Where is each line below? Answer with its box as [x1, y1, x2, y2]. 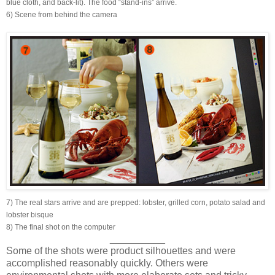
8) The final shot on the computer [6, 222, 115, 231]
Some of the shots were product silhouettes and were [6, 245, 236, 256]
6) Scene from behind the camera [6, 10, 117, 20]
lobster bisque [6, 210, 53, 219]
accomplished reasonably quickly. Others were [6, 257, 208, 268]
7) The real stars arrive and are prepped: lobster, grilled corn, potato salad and [6, 198, 265, 207]
